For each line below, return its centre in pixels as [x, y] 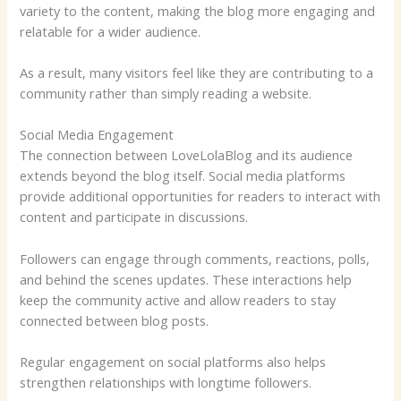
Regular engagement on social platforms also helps [173, 361]
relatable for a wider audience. [111, 31]
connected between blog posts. [115, 320]
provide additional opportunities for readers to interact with [200, 196]
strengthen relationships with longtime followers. [166, 382]
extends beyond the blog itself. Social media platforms [183, 176]
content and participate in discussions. [134, 217]
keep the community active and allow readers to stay [178, 299]
